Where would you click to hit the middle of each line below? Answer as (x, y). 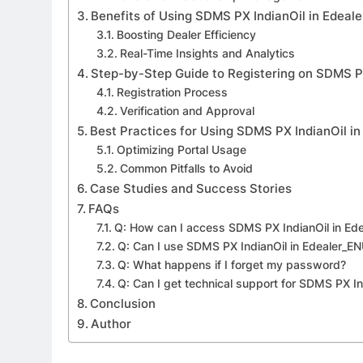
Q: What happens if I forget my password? (231, 265)
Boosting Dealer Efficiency (186, 35)
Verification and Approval (187, 111)
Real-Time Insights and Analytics (207, 54)
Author (111, 324)
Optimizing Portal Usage (181, 150)
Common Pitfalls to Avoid (186, 169)
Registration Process (172, 93)
